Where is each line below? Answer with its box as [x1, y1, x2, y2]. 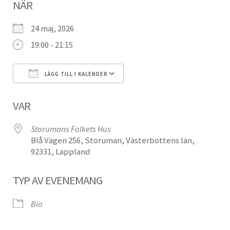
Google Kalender [132, 88, 194, 100]
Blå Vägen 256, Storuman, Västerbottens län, [30, 135, 195, 146]
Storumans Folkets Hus [30, 124, 111, 135]
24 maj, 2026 [30, 23, 80, 34]
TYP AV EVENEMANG [12, 173, 103, 188]
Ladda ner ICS [30, 88, 80, 100]
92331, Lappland [30, 146, 90, 158]
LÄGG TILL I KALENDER [43, 70, 108, 78]
